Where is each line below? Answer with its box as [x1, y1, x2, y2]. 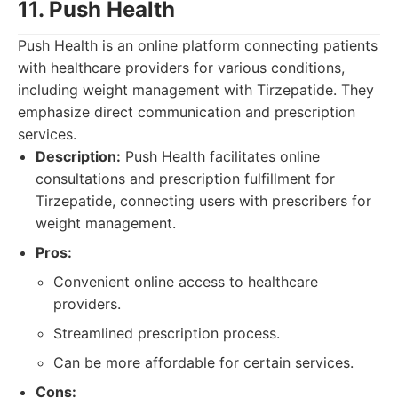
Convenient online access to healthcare [53, 273, 318, 291]
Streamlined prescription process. [53, 324, 280, 342]
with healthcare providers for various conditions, [18, 59, 345, 76]
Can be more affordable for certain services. [53, 354, 354, 371]
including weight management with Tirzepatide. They [18, 81, 374, 99]
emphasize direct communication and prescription [18, 103, 355, 121]
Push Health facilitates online [121, 147, 320, 165]
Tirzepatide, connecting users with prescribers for [36, 192, 371, 210]
